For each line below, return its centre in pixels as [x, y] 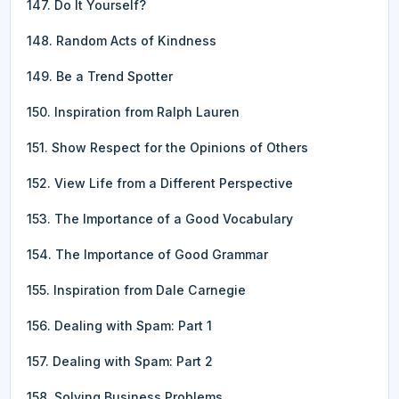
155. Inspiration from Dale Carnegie [136, 289]
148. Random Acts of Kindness [122, 40]
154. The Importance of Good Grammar [147, 254]
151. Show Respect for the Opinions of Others [167, 147]
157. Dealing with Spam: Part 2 [120, 361]
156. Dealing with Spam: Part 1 [119, 325]
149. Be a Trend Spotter [100, 76]
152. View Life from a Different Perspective [160, 183]
